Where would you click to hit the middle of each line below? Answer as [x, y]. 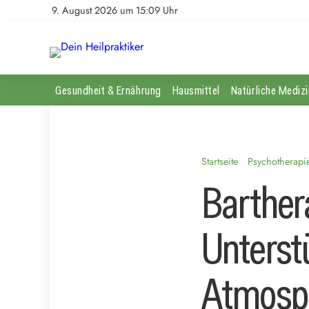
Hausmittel [196, 90]
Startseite [220, 161]
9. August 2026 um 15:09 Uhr [115, 10]
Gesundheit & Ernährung [108, 90]
